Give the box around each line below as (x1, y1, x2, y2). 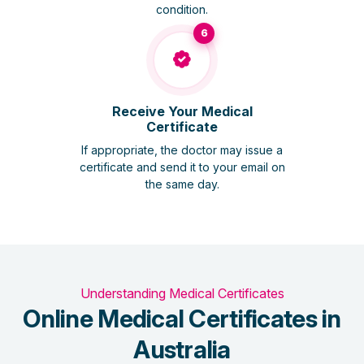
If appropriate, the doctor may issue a (81, 142, 283, 157)
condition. (156, 2, 208, 16)
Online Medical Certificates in (23, 303, 341, 333)
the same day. (145, 176, 219, 191)
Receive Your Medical (111, 102, 253, 119)
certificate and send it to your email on (79, 159, 285, 174)
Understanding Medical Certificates (80, 284, 284, 301)
